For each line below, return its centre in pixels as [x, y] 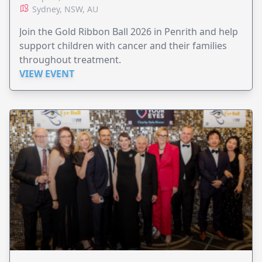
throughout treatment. [70, 59]
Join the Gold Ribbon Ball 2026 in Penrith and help [129, 31]
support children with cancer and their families [123, 45]
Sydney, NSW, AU [65, 9]
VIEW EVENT [47, 73]
